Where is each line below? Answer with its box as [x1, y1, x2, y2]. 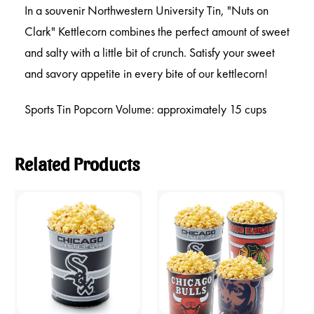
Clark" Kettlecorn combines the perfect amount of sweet [25, 23, 289, 40]
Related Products [15, 151, 140, 175]
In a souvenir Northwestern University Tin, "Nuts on [25, 2, 268, 19]
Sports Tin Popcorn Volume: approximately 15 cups [25, 101, 266, 118]
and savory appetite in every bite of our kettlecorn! [25, 65, 268, 82]
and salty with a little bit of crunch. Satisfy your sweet [25, 44, 275, 61]
